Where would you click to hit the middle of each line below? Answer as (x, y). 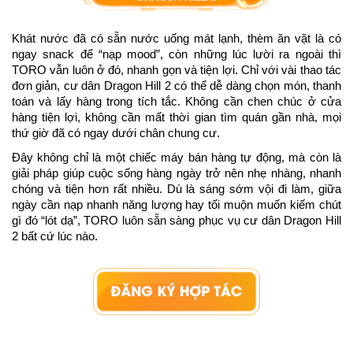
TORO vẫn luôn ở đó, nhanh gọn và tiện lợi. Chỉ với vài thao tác (176, 71)
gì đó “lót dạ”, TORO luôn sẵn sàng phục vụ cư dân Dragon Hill (176, 220)
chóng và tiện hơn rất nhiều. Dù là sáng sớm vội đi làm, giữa (176, 189)
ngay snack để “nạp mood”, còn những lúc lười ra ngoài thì (176, 55)
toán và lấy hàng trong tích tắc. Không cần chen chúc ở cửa (176, 102)
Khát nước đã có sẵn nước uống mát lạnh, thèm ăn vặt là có (176, 39)
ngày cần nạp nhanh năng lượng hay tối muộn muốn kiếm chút (176, 204)
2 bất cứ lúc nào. (55, 236)
